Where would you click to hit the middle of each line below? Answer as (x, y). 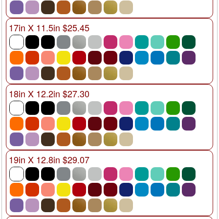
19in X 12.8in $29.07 (49, 159)
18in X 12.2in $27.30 (49, 93)
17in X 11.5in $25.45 (49, 27)
